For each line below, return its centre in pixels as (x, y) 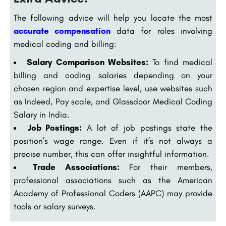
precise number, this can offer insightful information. (111, 154)
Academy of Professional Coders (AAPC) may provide (113, 193)
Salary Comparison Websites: (88, 62)
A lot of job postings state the (147, 128)
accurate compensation (62, 31)
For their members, (166, 167)
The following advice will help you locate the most (113, 18)
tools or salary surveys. (55, 207)
